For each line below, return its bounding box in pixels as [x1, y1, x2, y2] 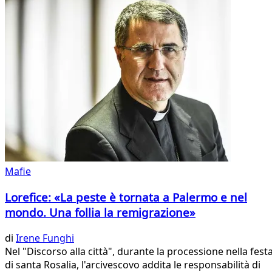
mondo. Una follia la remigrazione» [5, 205, 195, 220]
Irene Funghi [16, 231, 74, 245]
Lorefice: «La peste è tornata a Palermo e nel [5, 189, 247, 205]
